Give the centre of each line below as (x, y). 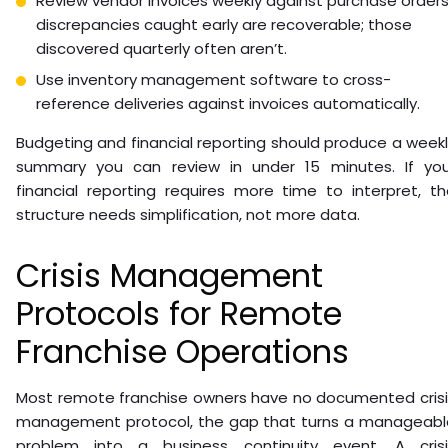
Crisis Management (169, 275)
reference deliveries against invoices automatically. (228, 103)
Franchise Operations (182, 351)
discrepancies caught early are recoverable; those (224, 24)
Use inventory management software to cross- (213, 79)
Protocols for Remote (179, 313)
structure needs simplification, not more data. (188, 214)
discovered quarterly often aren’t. (161, 48)
